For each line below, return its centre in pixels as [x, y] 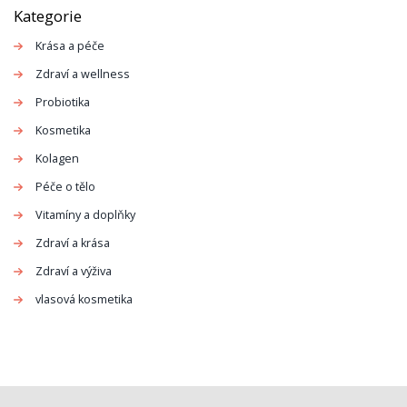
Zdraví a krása [73, 243]
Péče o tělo [65, 186]
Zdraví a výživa [74, 271]
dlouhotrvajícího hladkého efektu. [128, 30]
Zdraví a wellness [83, 74]
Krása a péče [70, 45]
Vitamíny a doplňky [85, 214]
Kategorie [48, 15]
